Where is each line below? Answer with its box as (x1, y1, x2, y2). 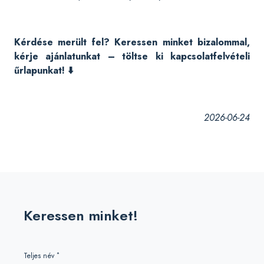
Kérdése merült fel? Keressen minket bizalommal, (14, 35, 250, 49)
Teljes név (24, 250, 57, 261)
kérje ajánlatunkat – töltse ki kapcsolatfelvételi (14, 49, 250, 63)
